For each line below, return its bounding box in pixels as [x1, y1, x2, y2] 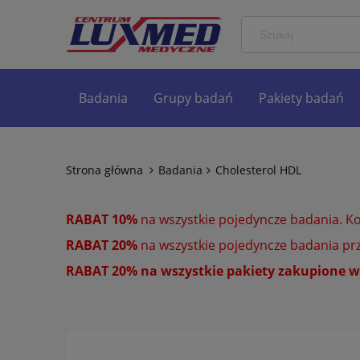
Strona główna [66, 162, 143, 178]
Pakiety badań [259, 89, 344, 107]
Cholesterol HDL [215, 162, 301, 178]
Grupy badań [153, 89, 233, 107]
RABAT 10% [66, 211, 137, 228]
